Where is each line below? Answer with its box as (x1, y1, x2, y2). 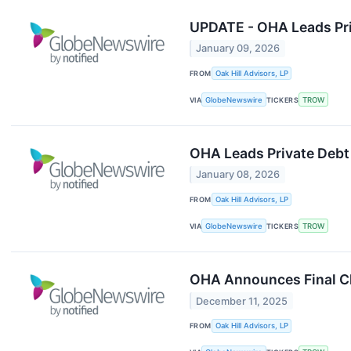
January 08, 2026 (196, 168, 280, 181)
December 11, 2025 (196, 295, 288, 307)
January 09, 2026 (196, 42, 280, 55)
